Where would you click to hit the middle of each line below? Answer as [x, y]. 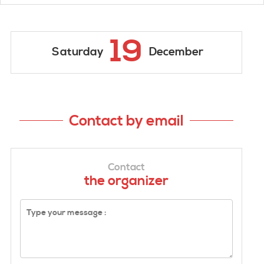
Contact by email [126, 121]
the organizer [126, 181]
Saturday [78, 52]
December [176, 52]
